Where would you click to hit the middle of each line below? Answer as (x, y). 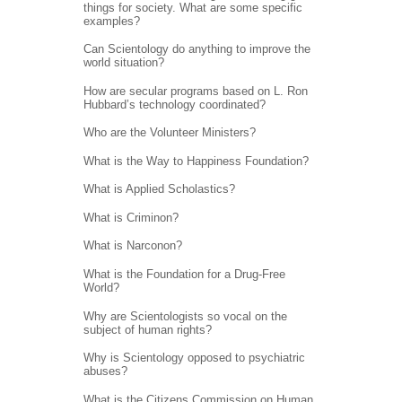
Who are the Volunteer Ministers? (169, 133)
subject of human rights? (147, 329)
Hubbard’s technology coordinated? (174, 104)
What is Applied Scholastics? (159, 189)
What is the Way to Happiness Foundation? (196, 161)
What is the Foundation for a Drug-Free (184, 274)
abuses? (105, 371)
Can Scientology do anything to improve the (197, 49)
